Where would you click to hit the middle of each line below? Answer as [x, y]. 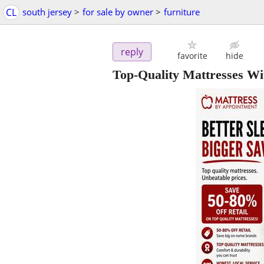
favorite [192, 56]
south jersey [47, 12]
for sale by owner [118, 12]
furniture [182, 12]
